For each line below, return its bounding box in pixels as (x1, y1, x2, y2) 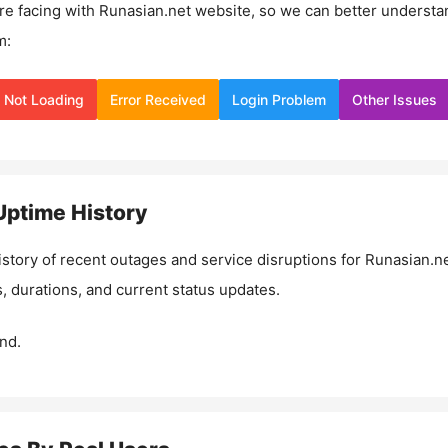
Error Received (110, 90, 206, 108)
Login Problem (232, 90, 326, 108)
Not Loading (4, 90, 84, 108)
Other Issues (352, 90, 437, 108)
